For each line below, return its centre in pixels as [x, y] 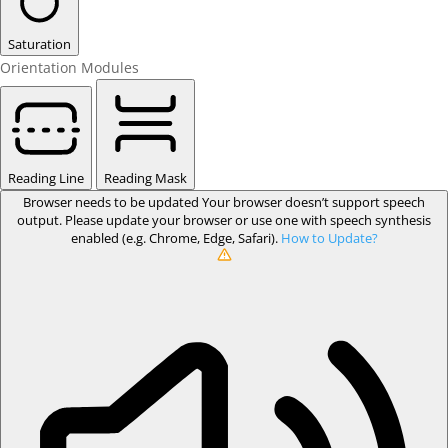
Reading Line [46, 178]
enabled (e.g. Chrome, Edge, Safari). [175, 238]
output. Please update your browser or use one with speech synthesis [224, 220]
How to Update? [329, 238]
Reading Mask [145, 178]
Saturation [39, 44]
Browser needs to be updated [112, 202]
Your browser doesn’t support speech [313, 202]
